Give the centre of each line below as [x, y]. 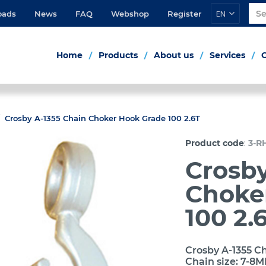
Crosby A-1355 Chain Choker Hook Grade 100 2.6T [102, 118]
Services [227, 55]
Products [118, 55]
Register [184, 13]
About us [174, 55]
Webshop [130, 13]
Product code [215, 143]
